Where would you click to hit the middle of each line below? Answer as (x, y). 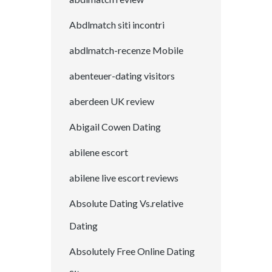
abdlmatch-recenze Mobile (126, 50)
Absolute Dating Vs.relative (126, 203)
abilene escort (99, 152)
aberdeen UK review (112, 101)
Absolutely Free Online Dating (132, 251)
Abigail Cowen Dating (115, 127)
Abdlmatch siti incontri (117, 25)
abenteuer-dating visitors (122, 76)
